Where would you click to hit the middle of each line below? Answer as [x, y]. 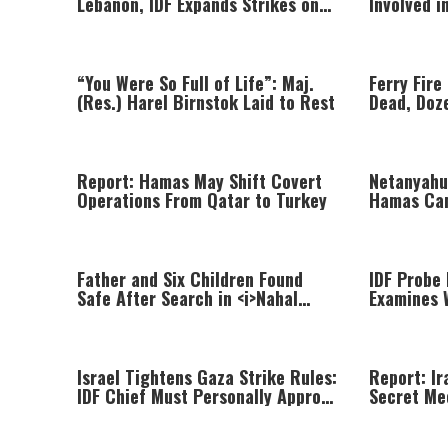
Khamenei [406, 415]
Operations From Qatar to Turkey [202, 200]
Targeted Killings [142, 415]
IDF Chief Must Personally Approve [207, 396]
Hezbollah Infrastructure [171, 23]
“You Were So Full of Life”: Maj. [195, 83]
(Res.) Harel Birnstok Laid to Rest [206, 102]
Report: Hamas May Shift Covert [199, 181]
